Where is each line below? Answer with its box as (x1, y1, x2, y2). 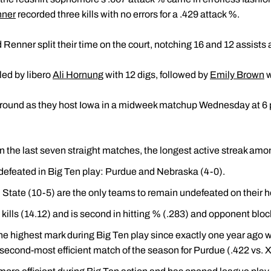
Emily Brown (210, 70, 264, 80)
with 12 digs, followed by (103, 70, 210, 80)
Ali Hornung (53, 70, 103, 80)
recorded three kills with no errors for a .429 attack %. (16, 9, 240, 19)
